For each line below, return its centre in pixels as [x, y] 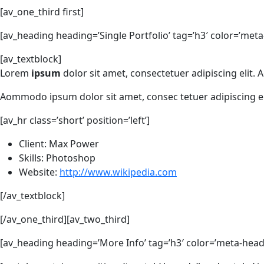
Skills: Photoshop [57, 158]
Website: [39, 172]
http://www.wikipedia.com [118, 172]
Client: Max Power [59, 144]
